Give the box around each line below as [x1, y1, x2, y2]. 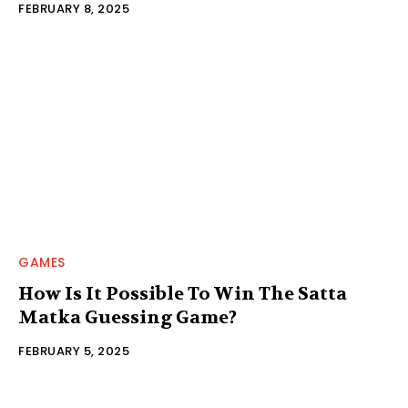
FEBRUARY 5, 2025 [18, 342, 129, 361]
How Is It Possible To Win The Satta [18, 282, 347, 306]
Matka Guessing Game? [18, 306, 237, 330]
